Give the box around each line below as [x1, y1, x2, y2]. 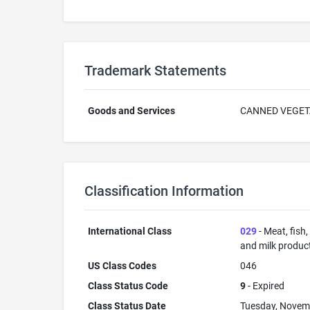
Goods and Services [87, 105, 175, 116]
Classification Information [84, 183, 244, 199]
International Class [87, 226, 172, 237]
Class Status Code [87, 280, 168, 291]
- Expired [245, 280, 284, 291]
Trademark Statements [84, 62, 226, 79]
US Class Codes [87, 260, 156, 271]
